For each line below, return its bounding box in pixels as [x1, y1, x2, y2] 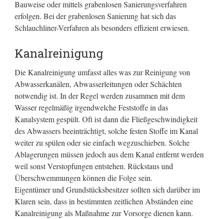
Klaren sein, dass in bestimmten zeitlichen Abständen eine [15, 196, 193, 206]
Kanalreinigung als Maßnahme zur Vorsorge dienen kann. [15, 208, 193, 218]
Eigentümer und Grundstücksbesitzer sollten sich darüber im [15, 184, 200, 195]
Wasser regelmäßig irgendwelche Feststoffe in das [15, 102, 168, 112]
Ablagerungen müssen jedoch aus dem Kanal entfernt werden [15, 149, 204, 159]
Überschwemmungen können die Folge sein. [15, 173, 153, 183]
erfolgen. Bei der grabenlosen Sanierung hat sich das [15, 11, 176, 21]
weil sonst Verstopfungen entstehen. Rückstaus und [15, 161, 173, 171]
